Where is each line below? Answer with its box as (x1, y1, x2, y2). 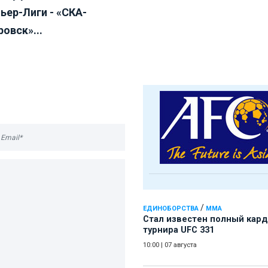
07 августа (165, 241, 197, 249)
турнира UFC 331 (143, 225, 214, 236)
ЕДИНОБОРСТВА (143, 205, 199, 213)
